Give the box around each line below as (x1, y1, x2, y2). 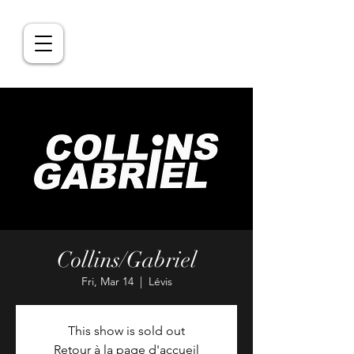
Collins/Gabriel (56, 247, 197, 273)
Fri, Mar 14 (81, 274, 134, 288)
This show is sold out (68, 323, 185, 338)
